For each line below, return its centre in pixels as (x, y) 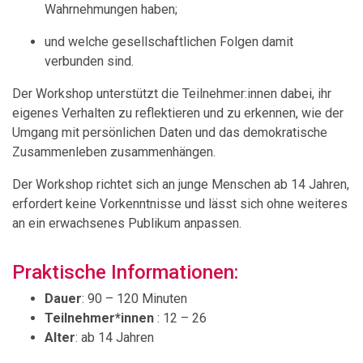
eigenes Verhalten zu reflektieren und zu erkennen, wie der (178, 113)
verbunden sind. (89, 61)
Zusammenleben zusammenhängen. (114, 152)
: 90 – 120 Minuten (135, 299)
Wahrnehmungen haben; (111, 9)
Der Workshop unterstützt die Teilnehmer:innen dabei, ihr (172, 94)
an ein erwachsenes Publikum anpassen (126, 223)
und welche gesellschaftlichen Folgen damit (169, 42)
